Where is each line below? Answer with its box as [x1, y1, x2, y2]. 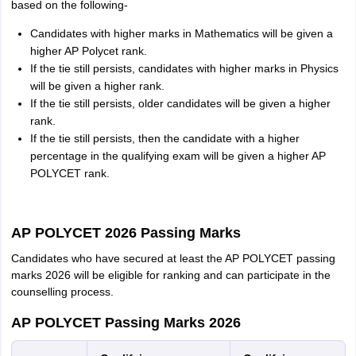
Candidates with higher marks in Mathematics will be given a [29, 27, 333, 40]
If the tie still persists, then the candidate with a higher [29, 132, 300, 145]
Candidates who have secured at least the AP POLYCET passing [10, 252, 335, 265]
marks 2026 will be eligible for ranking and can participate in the [10, 269, 331, 281]
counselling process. [10, 285, 114, 298]
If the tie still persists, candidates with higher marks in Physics [29, 62, 339, 75]
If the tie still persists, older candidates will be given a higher [29, 97, 331, 110]
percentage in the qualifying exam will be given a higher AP [29, 149, 326, 162]
